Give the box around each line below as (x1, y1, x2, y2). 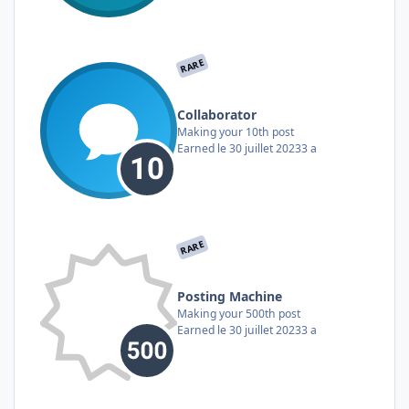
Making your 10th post (177, 123, 294, 140)
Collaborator (177, 105, 257, 123)
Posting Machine (177, 287, 282, 305)
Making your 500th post (177, 305, 300, 321)
